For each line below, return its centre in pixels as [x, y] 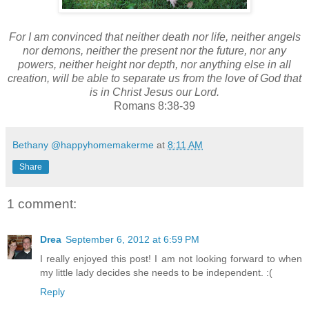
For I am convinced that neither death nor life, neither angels [154, 37]
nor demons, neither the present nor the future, [136, 50]
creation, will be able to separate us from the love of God [144, 78]
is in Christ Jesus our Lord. [154, 92]
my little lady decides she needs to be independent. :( [156, 272]
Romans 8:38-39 [154, 106]
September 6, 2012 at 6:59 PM [132, 239]
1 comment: [42, 203]
